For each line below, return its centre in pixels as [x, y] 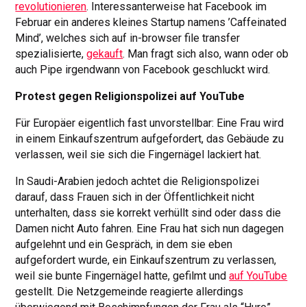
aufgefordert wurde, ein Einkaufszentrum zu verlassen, [146, 260]
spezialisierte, [51, 53]
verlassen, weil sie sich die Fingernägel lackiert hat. [138, 154]
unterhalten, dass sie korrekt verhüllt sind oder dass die [148, 212]
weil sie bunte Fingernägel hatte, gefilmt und [122, 275]
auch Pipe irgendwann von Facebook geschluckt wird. [143, 69]
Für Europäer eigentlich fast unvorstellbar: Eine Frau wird [150, 123]
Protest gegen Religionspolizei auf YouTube [130, 96]
